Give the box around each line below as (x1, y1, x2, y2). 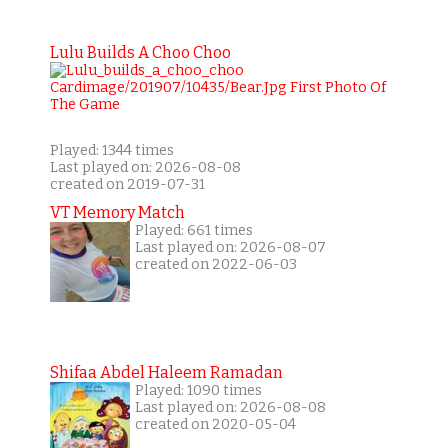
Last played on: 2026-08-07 (134, 239, 326, 257)
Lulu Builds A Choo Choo (49, 43, 231, 63)
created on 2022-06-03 (134, 256, 297, 274)
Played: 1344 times (49, 142, 174, 160)
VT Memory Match (49, 203, 185, 223)
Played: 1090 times (134, 382, 262, 400)
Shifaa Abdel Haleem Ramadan (49, 363, 283, 383)
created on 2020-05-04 (134, 416, 296, 434)
